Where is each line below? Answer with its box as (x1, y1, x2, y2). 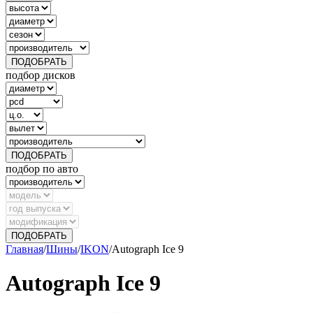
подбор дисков (6, 69, 75, 81)
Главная (6, 243, 43, 255)
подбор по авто (6, 163, 78, 175)
